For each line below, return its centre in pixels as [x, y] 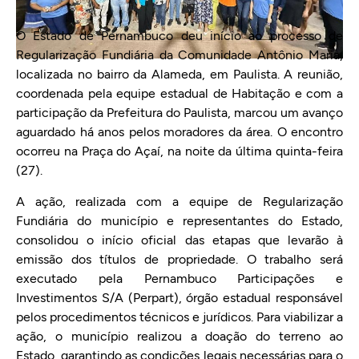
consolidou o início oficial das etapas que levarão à [179, 240]
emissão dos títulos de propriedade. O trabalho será [179, 259]
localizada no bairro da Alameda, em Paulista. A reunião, [179, 75]
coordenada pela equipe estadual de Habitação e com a [179, 94]
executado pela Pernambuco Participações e [179, 278]
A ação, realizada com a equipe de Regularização [179, 201]
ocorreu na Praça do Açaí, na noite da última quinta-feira [179, 151]
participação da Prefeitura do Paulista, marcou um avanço [179, 113]
